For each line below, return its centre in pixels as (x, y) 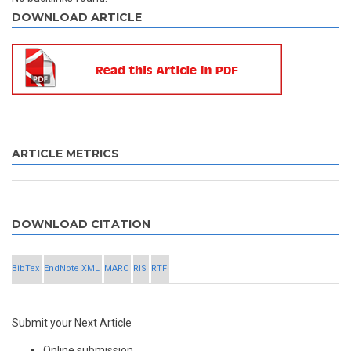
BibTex (25, 268)
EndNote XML (72, 268)
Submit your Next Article (72, 323)
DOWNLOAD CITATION (81, 224)
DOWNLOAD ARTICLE (77, 17)
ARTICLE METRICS (65, 154)
